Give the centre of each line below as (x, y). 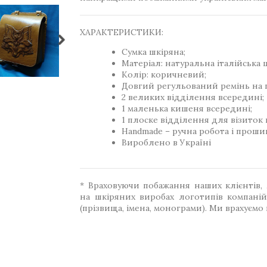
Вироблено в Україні (166, 142)
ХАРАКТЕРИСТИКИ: (122, 32)
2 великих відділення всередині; (193, 97)
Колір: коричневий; (164, 74)
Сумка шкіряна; (153, 52)
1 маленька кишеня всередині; (187, 108)
